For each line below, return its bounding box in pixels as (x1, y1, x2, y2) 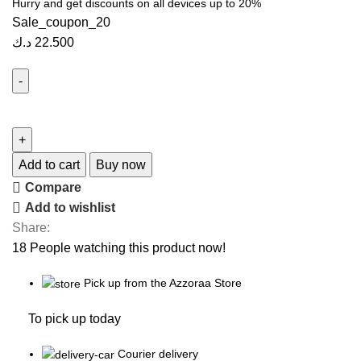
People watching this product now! (30, 240, 226, 255)
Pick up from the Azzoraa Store (84, 276, 242, 289)
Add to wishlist (25, 201, 116, 215)
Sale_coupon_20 (12, 15, 110, 29)
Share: (12, 220, 50, 234)
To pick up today (28, 311, 121, 326)
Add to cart (19, 157, 80, 172)
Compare (25, 180, 82, 195)
